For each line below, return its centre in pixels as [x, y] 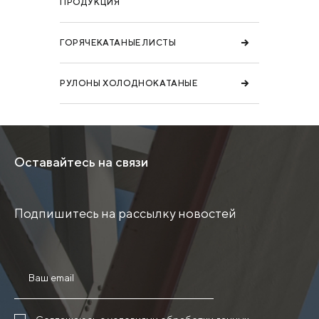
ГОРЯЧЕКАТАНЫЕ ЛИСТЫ [118, 42]
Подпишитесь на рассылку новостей [125, 213]
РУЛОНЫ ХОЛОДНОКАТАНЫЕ [129, 83]
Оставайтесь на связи [81, 162]
